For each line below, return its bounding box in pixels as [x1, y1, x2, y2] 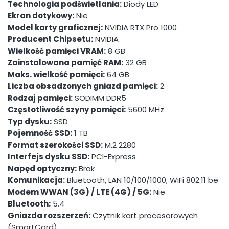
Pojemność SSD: [8, 128, 72, 139]
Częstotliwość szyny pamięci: [8, 104, 126, 116]
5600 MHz [126, 104, 164, 116]
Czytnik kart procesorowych [90, 210, 198, 221]
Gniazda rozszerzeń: [8, 210, 90, 221]
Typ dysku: [8, 116, 52, 127]
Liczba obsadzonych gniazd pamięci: [8, 81, 158, 92]
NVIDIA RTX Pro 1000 [103, 22, 177, 33]
